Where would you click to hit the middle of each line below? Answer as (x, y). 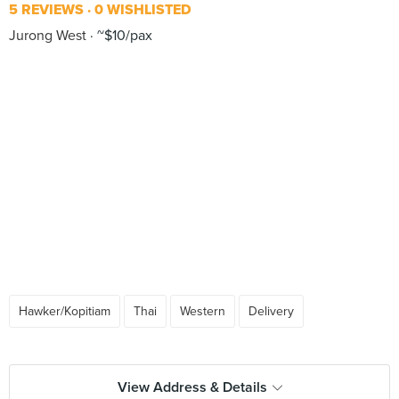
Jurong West (48, 36)
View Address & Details (192, 387)
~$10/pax (123, 36)
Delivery (271, 311)
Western (203, 311)
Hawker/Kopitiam (65, 311)
